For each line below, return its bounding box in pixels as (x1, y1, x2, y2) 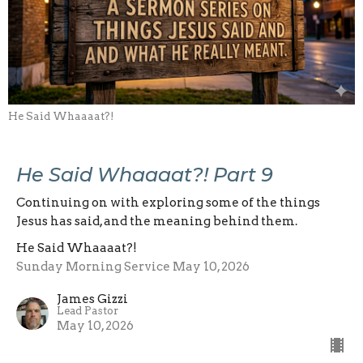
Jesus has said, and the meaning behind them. (16, 213, 297, 228)
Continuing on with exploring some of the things (16, 194, 320, 210)
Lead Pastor (57, 304, 118, 317)
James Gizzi (57, 291, 128, 306)
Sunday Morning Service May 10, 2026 (16, 258, 250, 274)
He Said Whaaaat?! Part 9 (16, 162, 273, 186)
